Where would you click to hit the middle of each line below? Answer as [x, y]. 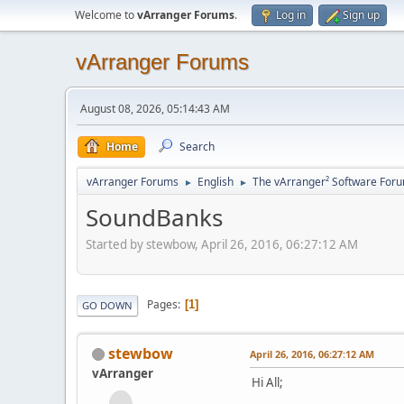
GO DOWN [107, 305]
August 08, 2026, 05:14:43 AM [155, 109]
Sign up [361, 15]
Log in [291, 15]
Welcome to [106, 15]
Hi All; [267, 382]
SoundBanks [154, 217]
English [216, 182]
